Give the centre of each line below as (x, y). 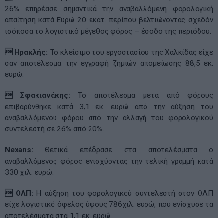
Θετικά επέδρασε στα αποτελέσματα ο (123, 150)
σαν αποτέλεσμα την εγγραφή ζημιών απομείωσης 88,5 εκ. (109, 63)
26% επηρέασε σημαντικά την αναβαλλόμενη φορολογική (109, 9)
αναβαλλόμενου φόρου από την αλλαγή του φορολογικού (109, 118)
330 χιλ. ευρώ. (29, 172)
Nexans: (19, 150)
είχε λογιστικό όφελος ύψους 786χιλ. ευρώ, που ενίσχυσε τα (109, 204)
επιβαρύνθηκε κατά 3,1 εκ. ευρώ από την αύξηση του (109, 106)
